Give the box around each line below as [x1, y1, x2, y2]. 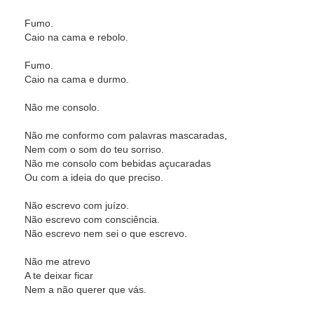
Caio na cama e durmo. [25, 74, 129, 85]
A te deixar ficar [25, 270, 93, 281]
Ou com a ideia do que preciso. [25, 172, 163, 183]
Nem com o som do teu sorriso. [25, 144, 164, 155]
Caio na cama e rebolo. [25, 32, 128, 43]
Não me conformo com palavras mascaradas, [25, 130, 227, 141]
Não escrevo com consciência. [25, 214, 160, 225]
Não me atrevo [25, 256, 90, 267]
